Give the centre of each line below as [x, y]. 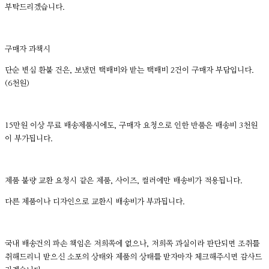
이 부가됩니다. [29, 139]
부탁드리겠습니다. [36, 7]
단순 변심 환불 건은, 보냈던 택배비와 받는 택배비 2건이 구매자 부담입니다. [131, 70]
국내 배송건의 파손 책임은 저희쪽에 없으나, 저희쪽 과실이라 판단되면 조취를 [132, 244]
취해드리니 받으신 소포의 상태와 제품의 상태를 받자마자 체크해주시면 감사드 [133, 257]
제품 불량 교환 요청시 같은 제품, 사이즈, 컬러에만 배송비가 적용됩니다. [124, 181]
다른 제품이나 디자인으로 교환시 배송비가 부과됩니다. [95, 202]
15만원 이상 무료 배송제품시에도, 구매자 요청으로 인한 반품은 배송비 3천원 [131, 125]
